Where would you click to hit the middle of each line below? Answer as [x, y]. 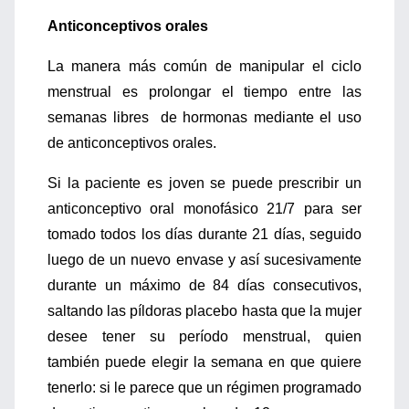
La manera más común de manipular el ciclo [204, 66]
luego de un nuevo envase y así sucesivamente [204, 260]
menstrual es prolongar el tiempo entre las [204, 92]
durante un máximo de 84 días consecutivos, [204, 285]
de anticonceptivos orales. [132, 143]
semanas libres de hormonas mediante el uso [204, 117]
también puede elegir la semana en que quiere [204, 362]
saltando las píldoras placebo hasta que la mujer [204, 311]
